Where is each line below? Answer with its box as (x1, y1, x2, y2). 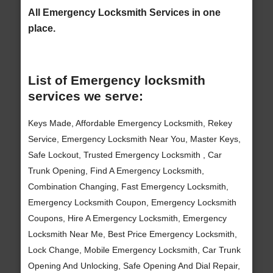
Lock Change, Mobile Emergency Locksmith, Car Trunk (27, 244, 241, 255)
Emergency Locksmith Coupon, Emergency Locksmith (27, 197, 236, 207)
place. (27, 23, 55, 34)
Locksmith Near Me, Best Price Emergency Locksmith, (27, 229, 237, 239)
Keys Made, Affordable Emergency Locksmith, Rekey (27, 118, 232, 128)
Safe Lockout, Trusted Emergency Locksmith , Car (27, 149, 222, 160)
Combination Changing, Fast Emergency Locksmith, (27, 181, 229, 191)
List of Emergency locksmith (27, 73, 205, 88)
